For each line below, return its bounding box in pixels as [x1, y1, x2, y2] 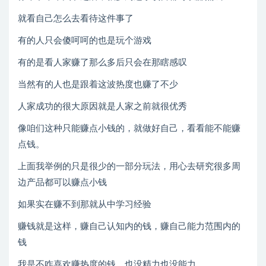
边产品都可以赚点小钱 [18, 178, 107, 188]
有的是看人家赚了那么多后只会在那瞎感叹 [18, 58, 187, 68]
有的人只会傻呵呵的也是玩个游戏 [18, 36, 151, 46]
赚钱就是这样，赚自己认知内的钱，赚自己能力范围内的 [18, 222, 240, 232]
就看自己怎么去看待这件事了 [18, 14, 134, 24]
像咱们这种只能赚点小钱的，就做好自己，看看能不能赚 [18, 124, 240, 134]
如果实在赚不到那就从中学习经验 [18, 200, 151, 210]
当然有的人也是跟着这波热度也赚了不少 [18, 80, 178, 90]
